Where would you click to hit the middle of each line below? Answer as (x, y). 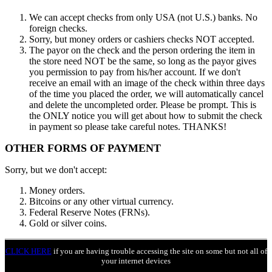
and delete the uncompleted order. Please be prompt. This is (143, 105)
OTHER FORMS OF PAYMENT (83, 148)
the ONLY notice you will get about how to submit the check (146, 116)
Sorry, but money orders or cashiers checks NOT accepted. (142, 39)
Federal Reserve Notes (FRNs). (90, 212)
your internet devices (136, 261)
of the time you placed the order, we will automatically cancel (146, 94)
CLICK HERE (28, 251)
